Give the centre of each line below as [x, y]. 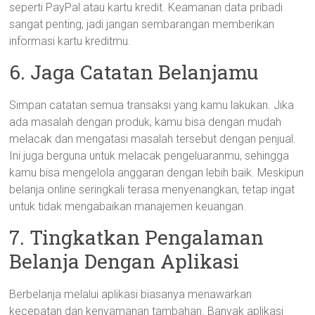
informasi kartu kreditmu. [70, 41]
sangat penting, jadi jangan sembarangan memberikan [142, 24]
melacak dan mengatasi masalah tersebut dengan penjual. [153, 139]
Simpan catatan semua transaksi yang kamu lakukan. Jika [152, 105]
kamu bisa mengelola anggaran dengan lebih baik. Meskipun [157, 173]
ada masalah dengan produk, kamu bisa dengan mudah [146, 122]
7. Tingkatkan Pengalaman [137, 237]
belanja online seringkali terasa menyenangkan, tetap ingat [152, 189]
